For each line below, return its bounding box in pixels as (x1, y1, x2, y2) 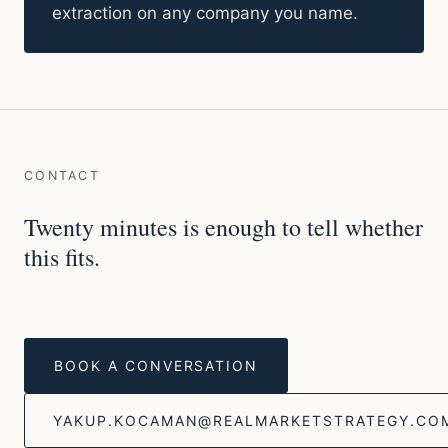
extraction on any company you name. (52, 3, 358, 23)
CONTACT (24, 168, 100, 183)
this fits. (24, 241, 100, 273)
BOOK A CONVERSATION (54, 357, 259, 374)
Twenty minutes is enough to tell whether (24, 211, 423, 243)
